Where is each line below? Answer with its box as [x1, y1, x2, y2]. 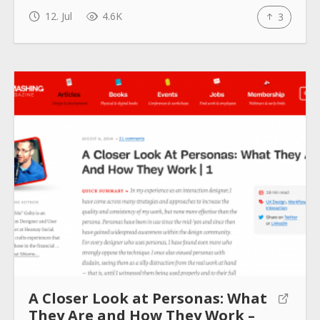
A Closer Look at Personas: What [29, 288, 267, 308]
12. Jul [41, 9, 72, 24]
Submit [144, 66, 176, 81]
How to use [121, 18, 199, 38]
